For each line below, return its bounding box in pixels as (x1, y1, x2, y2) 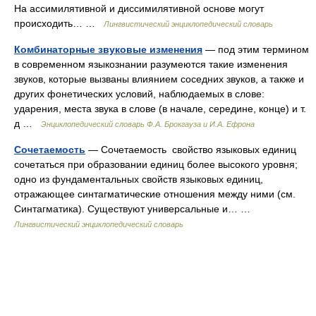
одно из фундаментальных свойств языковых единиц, (14, 174, 263, 185)
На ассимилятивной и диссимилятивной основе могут (14, 3, 264, 14)
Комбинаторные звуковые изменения (14, 44, 202, 55)
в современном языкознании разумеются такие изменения (14, 59, 288, 70)
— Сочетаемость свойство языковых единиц (85, 144, 296, 155)
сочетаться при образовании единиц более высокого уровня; (14, 159, 298, 170)
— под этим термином (202, 44, 309, 55)
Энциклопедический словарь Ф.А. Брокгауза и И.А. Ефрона (41, 120, 255, 128)
